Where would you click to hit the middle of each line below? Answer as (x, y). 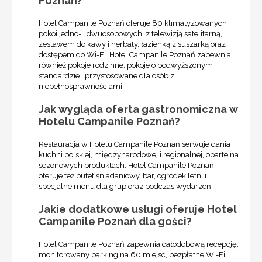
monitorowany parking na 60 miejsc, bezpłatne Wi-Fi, (133, 254)
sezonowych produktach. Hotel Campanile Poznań (126, 165)
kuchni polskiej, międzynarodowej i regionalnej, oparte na (139, 154)
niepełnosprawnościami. (81, 86)
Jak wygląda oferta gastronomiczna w (138, 109)
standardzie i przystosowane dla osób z (106, 75)
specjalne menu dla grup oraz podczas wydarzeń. (126, 186)
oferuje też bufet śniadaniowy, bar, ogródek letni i (123, 175)
